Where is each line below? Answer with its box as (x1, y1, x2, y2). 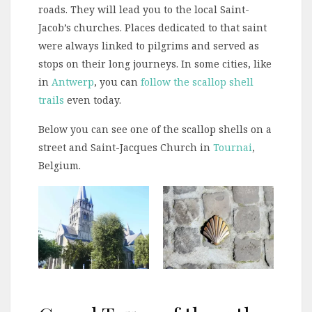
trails (38, 93, 64, 107)
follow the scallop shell (141, 75, 253, 89)
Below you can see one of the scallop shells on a (38, 123, 272, 136)
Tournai (213, 141, 252, 155)
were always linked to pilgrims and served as (38, 39, 259, 53)
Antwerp (52, 75, 94, 89)
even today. (64, 93, 121, 107)
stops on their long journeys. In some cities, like (38, 57, 272, 71)
